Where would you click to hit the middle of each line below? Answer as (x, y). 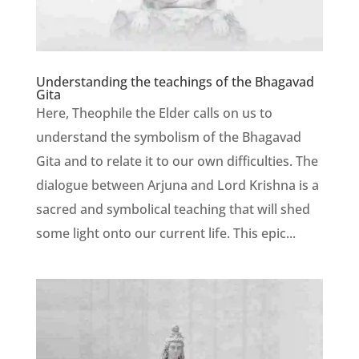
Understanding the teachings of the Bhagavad (175, 81)
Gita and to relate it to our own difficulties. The (177, 161)
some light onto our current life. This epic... (165, 233)
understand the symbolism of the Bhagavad (168, 137)
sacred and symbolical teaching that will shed (173, 209)
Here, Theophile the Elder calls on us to (154, 113)
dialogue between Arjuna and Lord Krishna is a (177, 185)
